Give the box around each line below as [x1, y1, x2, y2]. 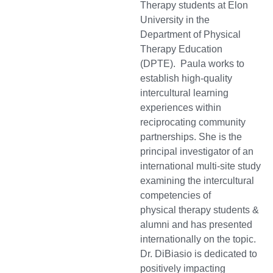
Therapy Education [140, 44, 222, 55]
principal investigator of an [140, 146, 253, 157]
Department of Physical [140, 29, 241, 40]
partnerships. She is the [140, 132, 242, 143]
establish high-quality [140, 73, 232, 84]
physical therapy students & [140, 205, 259, 216]
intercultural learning [140, 88, 229, 99]
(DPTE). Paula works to [140, 58, 244, 69]
